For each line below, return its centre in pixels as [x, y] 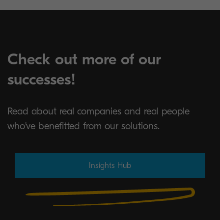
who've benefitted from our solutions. [83, 126]
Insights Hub [110, 165]
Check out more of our [84, 59]
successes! [41, 79]
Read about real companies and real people [98, 111]
